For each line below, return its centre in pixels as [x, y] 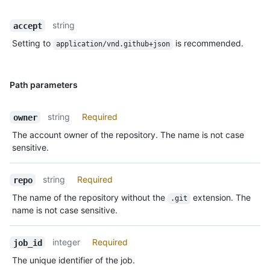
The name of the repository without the [90, 198]
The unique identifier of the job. [74, 260]
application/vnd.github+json [113, 44]
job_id [27, 243]
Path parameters [44, 85]
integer [67, 242]
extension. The [221, 198]
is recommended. [208, 43]
